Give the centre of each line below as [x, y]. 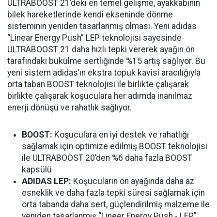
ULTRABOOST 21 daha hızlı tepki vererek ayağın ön [101, 49]
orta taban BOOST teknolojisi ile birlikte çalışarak [98, 84]
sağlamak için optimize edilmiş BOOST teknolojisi [115, 146]
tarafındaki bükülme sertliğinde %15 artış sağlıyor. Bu [106, 61]
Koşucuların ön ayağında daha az [133, 181]
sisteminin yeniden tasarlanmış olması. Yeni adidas [102, 26]
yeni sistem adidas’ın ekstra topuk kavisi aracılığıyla [104, 72]
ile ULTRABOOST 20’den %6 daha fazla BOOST [107, 158]
